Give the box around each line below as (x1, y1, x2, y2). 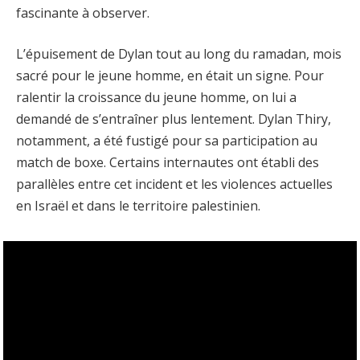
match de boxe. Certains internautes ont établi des (16, 153, 319, 172)
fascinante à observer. (16, 3, 149, 22)
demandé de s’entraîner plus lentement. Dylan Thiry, (16, 110, 331, 129)
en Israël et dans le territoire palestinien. (16, 197, 260, 215)
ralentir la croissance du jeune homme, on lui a (16, 88, 297, 107)
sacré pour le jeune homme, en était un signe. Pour (16, 67, 324, 85)
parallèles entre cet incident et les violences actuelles (16, 175, 333, 194)
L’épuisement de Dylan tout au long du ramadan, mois (16, 45, 342, 63)
